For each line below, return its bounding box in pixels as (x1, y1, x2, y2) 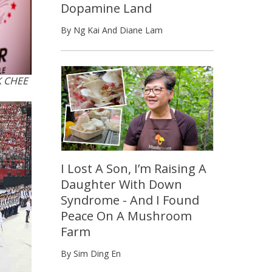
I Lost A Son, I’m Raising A (61, 160, 206, 177)
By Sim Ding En (61, 248, 121, 260)
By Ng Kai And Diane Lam (61, 24, 163, 36)
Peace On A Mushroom (61, 208, 192, 225)
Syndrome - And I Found (61, 192, 199, 209)
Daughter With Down (61, 176, 182, 193)
